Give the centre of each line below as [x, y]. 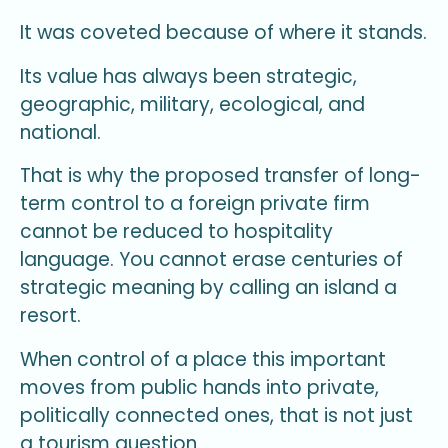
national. [60, 132]
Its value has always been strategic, [188, 76]
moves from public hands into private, [199, 388]
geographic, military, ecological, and [192, 104]
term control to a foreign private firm [195, 204]
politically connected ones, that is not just [216, 416]
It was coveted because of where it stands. [223, 32]
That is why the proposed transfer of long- [220, 176]
